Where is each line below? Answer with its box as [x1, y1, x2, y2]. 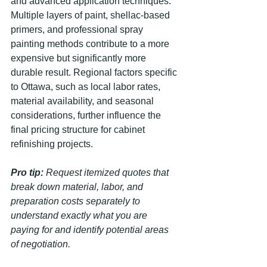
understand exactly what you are [11, 210, 150, 221]
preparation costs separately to [11, 196, 142, 206]
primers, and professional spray [11, 24, 145, 35]
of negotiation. [11, 239, 70, 249]
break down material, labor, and [11, 182, 145, 192]
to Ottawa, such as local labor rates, [11, 82, 163, 92]
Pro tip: [11, 167, 44, 178]
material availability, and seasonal [11, 96, 156, 106]
